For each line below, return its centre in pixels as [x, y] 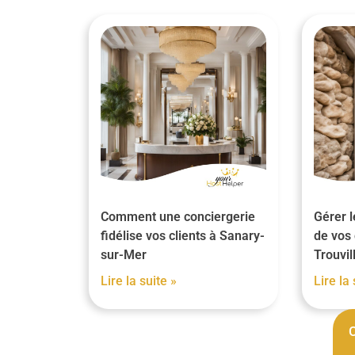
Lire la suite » [139, 281]
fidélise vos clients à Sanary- [183, 235]
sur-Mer [124, 254]
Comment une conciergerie [178, 216]
